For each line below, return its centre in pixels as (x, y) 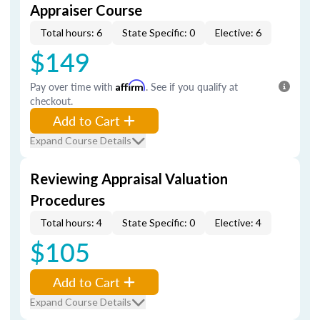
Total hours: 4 (71, 222)
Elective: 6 (238, 32)
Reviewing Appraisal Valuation (129, 179)
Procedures (67, 200)
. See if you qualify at (192, 86)
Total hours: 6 (71, 32)
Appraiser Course (86, 10)
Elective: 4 (238, 222)
